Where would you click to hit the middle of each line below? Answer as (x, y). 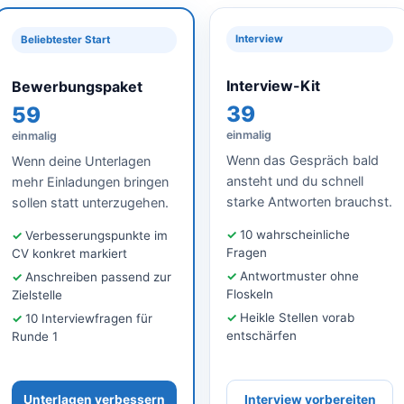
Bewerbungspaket (77, 86)
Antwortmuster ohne (299, 275)
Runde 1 (35, 336)
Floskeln (250, 294)
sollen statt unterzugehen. (90, 202)
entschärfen (262, 335)
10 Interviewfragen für (89, 318)
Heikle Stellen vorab (297, 317)
